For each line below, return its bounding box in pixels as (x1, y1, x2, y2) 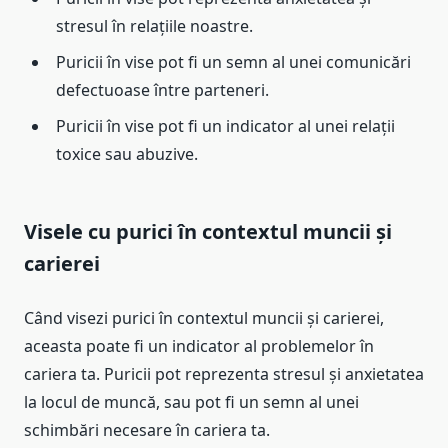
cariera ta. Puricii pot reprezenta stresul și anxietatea (24, 362, 424, 385)
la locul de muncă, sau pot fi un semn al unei (24, 390, 359, 413)
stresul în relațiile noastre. (56, 14, 253, 37)
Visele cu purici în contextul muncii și (24, 217, 392, 245)
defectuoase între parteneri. (56, 78, 269, 101)
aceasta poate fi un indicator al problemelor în (24, 334, 374, 357)
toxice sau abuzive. (56, 142, 198, 165)
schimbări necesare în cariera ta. (24, 418, 270, 441)
